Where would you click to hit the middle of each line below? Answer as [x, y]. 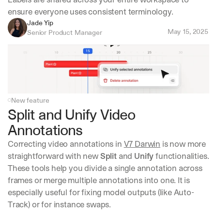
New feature [30, 100]
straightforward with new [54, 156]
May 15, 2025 [188, 31]
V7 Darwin [142, 144]
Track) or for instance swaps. [60, 204]
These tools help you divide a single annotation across [105, 168]
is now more [183, 144]
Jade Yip [40, 23]
